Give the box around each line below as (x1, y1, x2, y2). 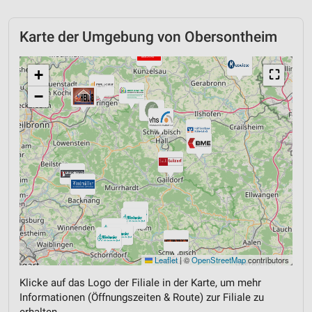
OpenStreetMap (192, 253, 246, 265)
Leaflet (153, 253, 178, 265)
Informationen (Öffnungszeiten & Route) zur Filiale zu (19, 290, 264, 304)
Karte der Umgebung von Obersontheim (19, 28, 277, 45)
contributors (246, 253, 289, 265)
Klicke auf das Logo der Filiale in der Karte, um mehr (19, 276, 261, 289)
